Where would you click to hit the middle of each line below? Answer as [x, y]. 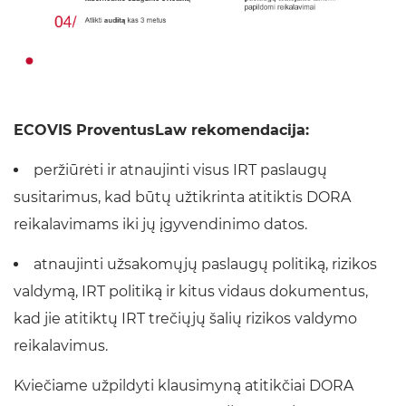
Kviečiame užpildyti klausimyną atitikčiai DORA [184, 385]
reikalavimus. [61, 345]
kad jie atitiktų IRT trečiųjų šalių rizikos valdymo [185, 318]
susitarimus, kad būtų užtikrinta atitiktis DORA [182, 197]
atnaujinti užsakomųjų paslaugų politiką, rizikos [205, 264]
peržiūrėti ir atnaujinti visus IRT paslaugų [180, 169]
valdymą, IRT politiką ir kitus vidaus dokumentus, [191, 291]
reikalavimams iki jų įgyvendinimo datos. [160, 224]
